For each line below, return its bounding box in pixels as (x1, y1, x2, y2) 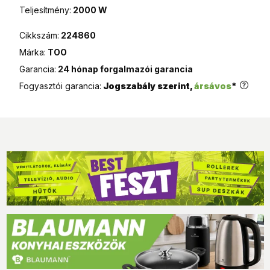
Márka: (19, 46, 46, 57)
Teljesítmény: (19, 4, 71, 15)
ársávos (194, 80, 231, 91)
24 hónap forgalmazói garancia (58, 63, 193, 74)
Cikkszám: (19, 30, 59, 40)
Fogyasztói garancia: (19, 80, 101, 91)
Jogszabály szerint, (103, 80, 194, 91)
